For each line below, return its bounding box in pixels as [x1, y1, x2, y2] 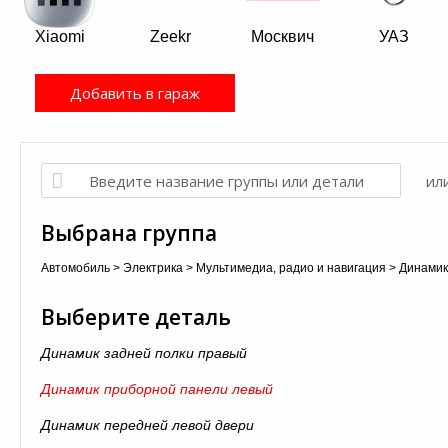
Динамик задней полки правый [41, 345, 247, 361]
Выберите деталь [41, 303, 231, 331]
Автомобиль [41, 261, 110, 275]
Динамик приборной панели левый [41, 381, 273, 397]
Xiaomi [34, 28, 85, 45]
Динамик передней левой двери [41, 417, 254, 433]
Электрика [123, 261, 183, 275]
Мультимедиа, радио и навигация [196, 261, 386, 275]
